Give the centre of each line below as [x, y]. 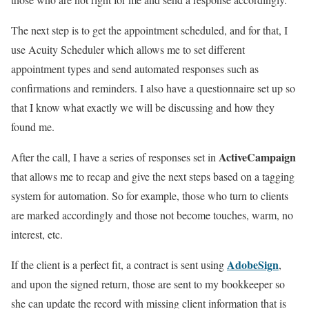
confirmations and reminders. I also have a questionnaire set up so [153, 88]
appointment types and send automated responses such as [135, 68]
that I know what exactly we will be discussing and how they [143, 107]
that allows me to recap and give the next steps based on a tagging [153, 176]
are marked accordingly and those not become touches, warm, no [152, 215]
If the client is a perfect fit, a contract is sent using [118, 264]
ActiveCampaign [257, 157]
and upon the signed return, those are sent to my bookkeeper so [148, 283]
